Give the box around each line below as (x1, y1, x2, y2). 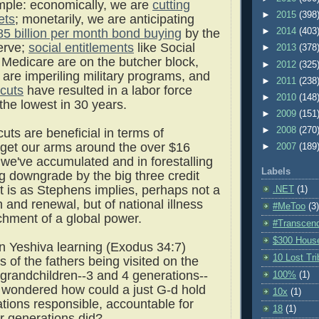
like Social (134, 41, 195, 56)
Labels (261, 167, 291, 177)
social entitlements (28, 41, 134, 56)
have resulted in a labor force (23, 83, 192, 98)
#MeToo (273, 201, 305, 211)
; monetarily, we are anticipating (15, 12, 194, 27)
